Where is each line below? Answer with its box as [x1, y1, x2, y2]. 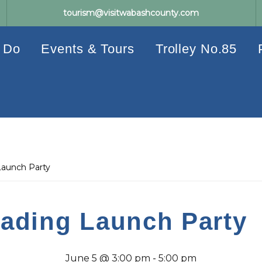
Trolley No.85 [155, 42, 237, 56]
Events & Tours [41, 42, 135, 56]
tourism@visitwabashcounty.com [63, 8, 199, 18]
